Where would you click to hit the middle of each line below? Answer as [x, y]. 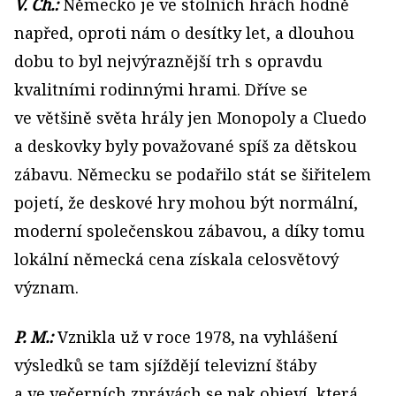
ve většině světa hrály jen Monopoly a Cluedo [190, 118]
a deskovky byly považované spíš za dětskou [186, 146]
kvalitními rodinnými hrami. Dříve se [161, 89]
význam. [46, 287]
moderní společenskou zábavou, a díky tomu [190, 231]
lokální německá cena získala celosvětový [176, 259]
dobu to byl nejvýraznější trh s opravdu [168, 61]
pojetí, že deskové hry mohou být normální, [186, 202]
